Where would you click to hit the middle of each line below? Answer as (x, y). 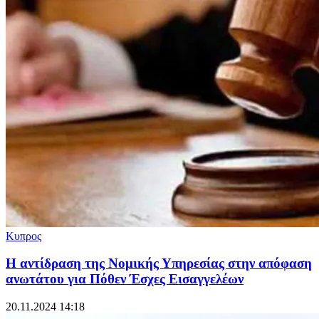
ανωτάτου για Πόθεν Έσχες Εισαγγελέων (125, 279)
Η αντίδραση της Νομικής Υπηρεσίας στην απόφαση (159, 263)
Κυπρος (23, 236)
